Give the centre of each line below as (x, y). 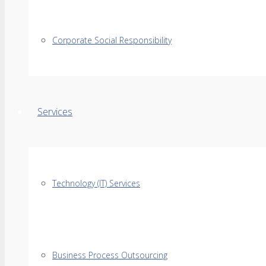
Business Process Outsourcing (110, 255)
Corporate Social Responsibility (112, 40)
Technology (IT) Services (96, 183)
